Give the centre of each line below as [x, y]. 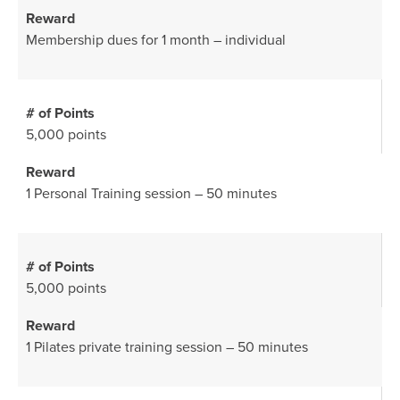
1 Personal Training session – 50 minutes [151, 194]
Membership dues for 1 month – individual [156, 40]
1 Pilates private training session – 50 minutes [167, 347]
